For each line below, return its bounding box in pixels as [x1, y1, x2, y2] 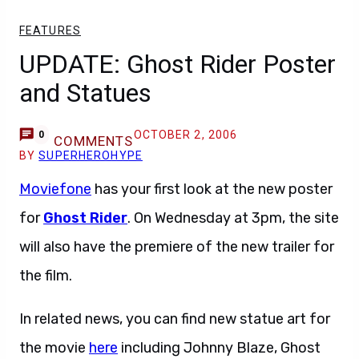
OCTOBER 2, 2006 [133, 128, 238, 141]
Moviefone [19, 180, 91, 198]
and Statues [19, 78, 151, 108]
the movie [19, 339, 89, 357]
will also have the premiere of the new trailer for [19, 238, 334, 256]
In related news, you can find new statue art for [19, 310, 330, 328]
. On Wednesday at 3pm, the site [127, 209, 339, 227]
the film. [19, 267, 72, 284]
